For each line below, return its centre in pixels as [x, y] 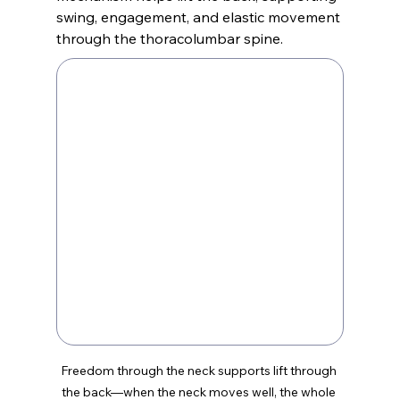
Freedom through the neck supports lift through [200, 371]
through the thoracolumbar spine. [169, 38]
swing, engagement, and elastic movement [200, 17]
